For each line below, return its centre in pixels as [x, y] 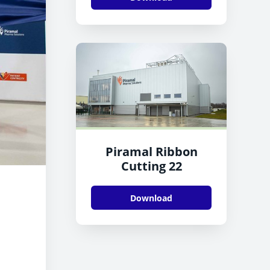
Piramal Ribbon [151, 152]
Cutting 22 [151, 166]
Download [151, 198]
